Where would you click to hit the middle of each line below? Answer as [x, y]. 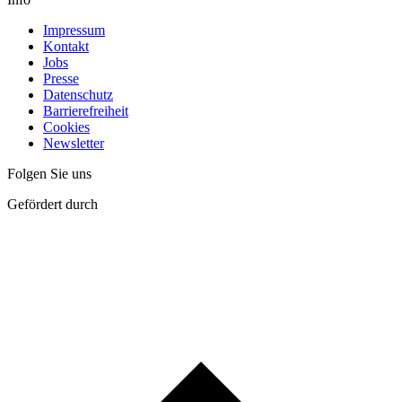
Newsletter [74, 143]
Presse [61, 78]
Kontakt [66, 46]
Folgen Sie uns [49, 173]
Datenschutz [78, 94]
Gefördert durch [52, 204]
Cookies [66, 127]
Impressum [74, 30]
